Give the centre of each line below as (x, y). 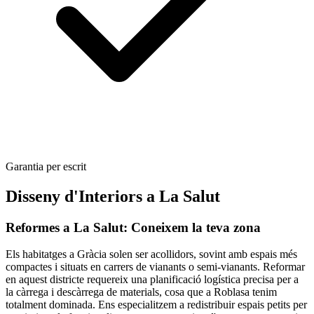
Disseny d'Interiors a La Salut (113, 196)
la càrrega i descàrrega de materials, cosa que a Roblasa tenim (141, 292)
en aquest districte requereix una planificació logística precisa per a (152, 280)
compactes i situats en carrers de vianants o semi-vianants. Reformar (155, 267)
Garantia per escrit (46, 166)
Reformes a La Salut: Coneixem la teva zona (133, 227)
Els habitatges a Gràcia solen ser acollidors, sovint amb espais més (151, 254)
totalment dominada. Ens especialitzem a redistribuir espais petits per (156, 305)
